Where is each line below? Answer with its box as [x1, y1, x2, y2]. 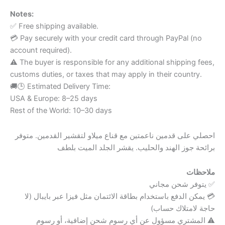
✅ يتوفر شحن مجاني [149, 180, 215, 189]
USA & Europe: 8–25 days [10, 94, 97, 103]
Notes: [10, 10, 34, 19]
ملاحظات [186, 168, 215, 177]
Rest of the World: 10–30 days [10, 106, 112, 116]
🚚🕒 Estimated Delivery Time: [10, 82, 110, 91]
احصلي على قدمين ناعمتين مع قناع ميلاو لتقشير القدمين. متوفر [15, 131, 215, 140]
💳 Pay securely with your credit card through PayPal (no [10, 34, 202, 43]
